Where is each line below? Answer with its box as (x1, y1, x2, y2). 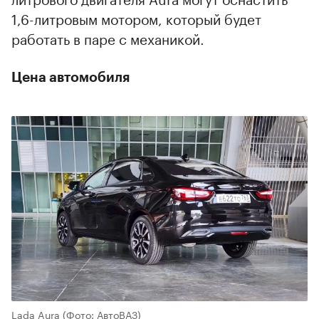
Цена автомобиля (11, 70, 130, 84)
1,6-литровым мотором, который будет (11, 6, 261, 28)
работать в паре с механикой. (11, 26, 204, 48)
